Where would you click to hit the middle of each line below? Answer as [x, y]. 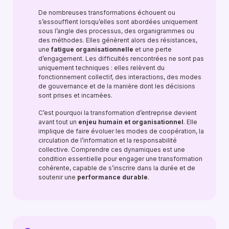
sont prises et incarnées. [75, 95]
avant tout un [58, 122]
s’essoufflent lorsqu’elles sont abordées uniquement [118, 22]
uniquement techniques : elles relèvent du [101, 68]
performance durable [112, 177]
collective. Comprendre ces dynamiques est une [112, 150]
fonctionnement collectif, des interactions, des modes [120, 77]
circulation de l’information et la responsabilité [108, 140]
